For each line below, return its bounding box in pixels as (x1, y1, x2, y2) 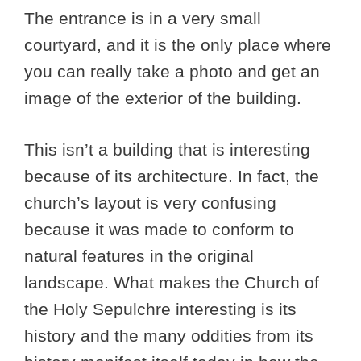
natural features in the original (24, 247, 254, 266)
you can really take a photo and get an (24, 61, 320, 81)
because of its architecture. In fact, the (24, 167, 319, 186)
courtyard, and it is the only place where (24, 35, 331, 54)
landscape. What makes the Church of (24, 273, 319, 293)
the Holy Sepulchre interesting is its (24, 300, 297, 319)
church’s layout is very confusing (24, 193, 276, 213)
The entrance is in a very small (24, 8, 261, 27)
